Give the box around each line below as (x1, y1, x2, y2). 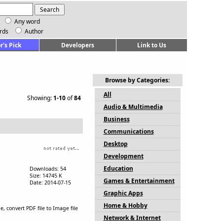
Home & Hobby (103, 201, 147, 210)
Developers (61, 41, 94, 49)
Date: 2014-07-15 (29, 179, 71, 186)
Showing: (27, 94, 53, 102)
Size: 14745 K (29, 172, 62, 179)
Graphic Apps (103, 189, 143, 197)
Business (103, 115, 130, 123)
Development (103, 152, 144, 160)
